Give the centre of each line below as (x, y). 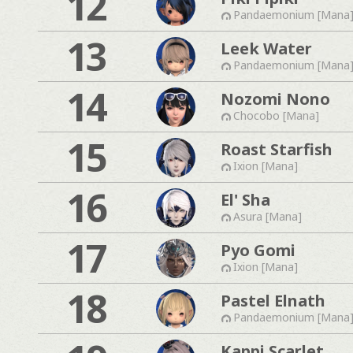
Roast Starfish (277, 149)
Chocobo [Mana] (276, 115)
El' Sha (245, 199)
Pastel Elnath (273, 300)
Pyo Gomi (258, 250)
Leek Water (266, 48)
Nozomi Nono (275, 98)
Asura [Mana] (268, 216)
